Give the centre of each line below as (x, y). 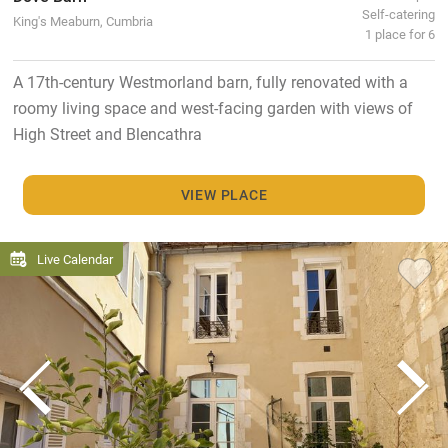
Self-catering (399, 13)
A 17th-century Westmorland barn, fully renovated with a (210, 81)
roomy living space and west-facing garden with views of (212, 107)
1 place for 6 (400, 33)
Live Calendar (75, 259)
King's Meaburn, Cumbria (82, 20)
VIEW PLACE (224, 195)
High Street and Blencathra (107, 133)
